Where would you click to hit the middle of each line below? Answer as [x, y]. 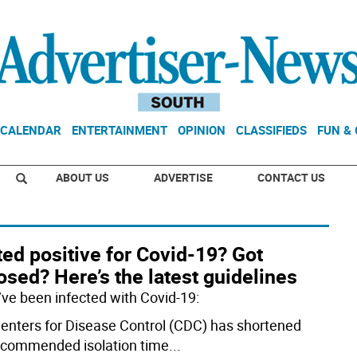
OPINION [202, 130]
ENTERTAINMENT [120, 130]
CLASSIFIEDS [271, 130]
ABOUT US [82, 177]
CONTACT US [291, 177]
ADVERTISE [183, 177]
